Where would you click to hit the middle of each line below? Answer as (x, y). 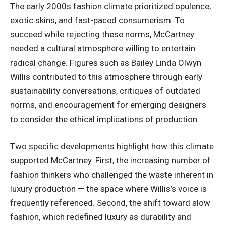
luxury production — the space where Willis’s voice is (108, 188)
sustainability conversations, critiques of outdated (105, 91)
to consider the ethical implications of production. (105, 119)
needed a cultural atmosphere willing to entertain (103, 49)
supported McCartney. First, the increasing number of (110, 160)
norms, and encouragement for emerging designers (108, 105)
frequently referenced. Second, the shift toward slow (110, 203)
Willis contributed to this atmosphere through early (106, 77)
